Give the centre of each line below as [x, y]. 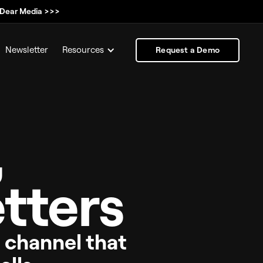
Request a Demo [188, 50]
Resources [83, 50]
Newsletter [27, 50]
